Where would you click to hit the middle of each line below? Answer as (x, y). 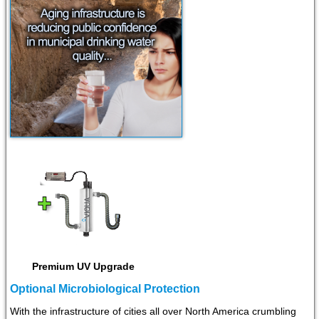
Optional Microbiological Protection (105, 289)
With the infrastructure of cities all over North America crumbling (153, 312)
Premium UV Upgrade (83, 267)
